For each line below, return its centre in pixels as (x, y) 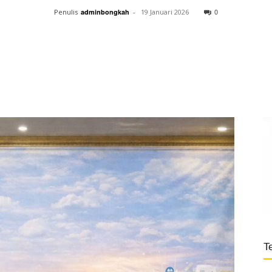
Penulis (66, 12)
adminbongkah (105, 12)
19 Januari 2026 (165, 12)
